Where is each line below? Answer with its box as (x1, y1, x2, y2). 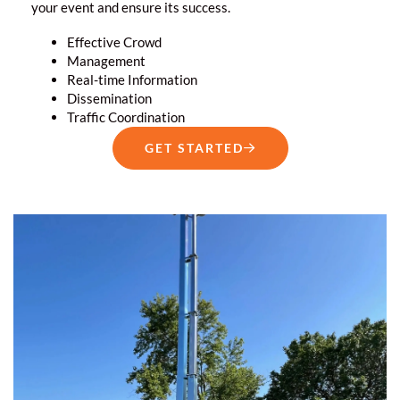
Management (67, 52, 146, 69)
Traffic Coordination (67, 108, 185, 125)
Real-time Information (67, 71, 197, 87)
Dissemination (67, 89, 152, 106)
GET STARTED (144, 139, 244, 155)
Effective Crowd (67, 33, 162, 50)
